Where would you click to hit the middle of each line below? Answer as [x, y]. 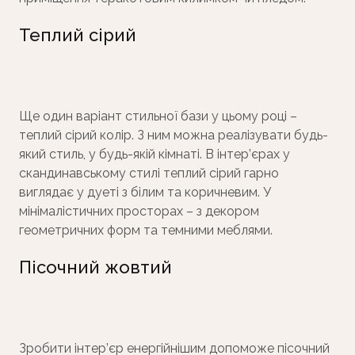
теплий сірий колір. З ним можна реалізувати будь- [174, 136]
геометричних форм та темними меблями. [146, 231]
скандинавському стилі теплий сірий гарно [149, 174]
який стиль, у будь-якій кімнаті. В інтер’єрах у [155, 155]
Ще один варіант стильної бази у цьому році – [158, 116]
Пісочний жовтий [95, 267]
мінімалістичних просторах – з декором [139, 212]
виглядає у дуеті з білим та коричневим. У [145, 193]
